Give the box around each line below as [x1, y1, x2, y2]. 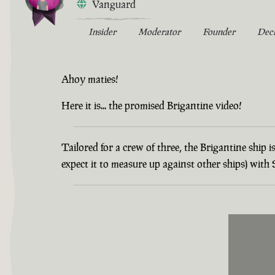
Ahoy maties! [61, 72, 118, 86]
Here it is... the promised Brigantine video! [61, 98, 242, 112]
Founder [203, 25, 235, 37]
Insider [88, 25, 116, 37]
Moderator [138, 25, 180, 37]
